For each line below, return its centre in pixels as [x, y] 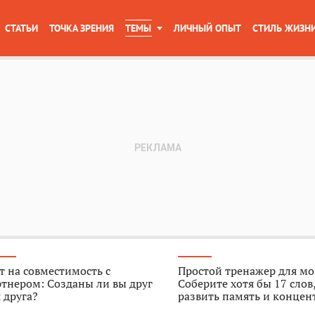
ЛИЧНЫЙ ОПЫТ [207, 28]
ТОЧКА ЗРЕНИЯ [82, 28]
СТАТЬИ [21, 28]
